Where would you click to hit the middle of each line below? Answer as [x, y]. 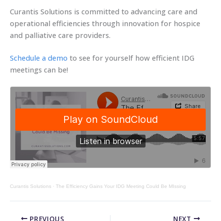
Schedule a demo [39, 57]
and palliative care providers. [60, 35]
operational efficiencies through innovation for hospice [105, 23]
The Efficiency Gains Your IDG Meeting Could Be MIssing [121, 186]
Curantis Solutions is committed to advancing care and [104, 11]
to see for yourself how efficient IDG [131, 57]
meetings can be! [39, 69]
